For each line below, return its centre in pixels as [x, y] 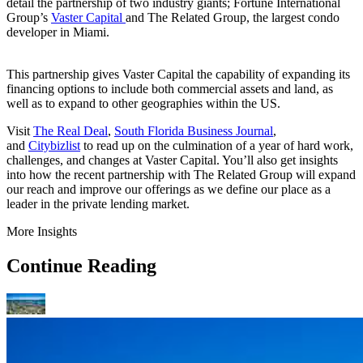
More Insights [42, 232]
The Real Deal [70, 131]
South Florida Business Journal [194, 131]
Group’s [29, 18]
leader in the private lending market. [98, 204]
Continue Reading [81, 266]
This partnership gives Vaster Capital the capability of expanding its [178, 75]
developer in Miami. [58, 32]
